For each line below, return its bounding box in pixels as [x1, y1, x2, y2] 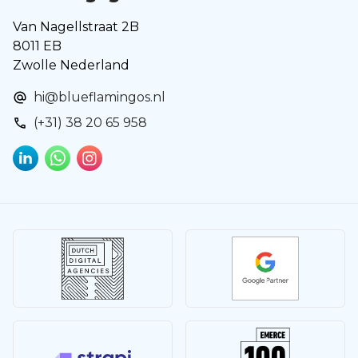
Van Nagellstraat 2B [13, 19, 139, 35]
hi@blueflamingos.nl [34, 89, 165, 105]
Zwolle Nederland [13, 58, 129, 74]
